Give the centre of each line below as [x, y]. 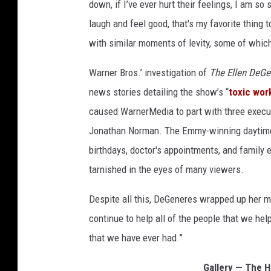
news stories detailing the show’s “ [159, 92]
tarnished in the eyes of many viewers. [166, 169]
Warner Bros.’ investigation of [149, 72]
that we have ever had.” [136, 237]
